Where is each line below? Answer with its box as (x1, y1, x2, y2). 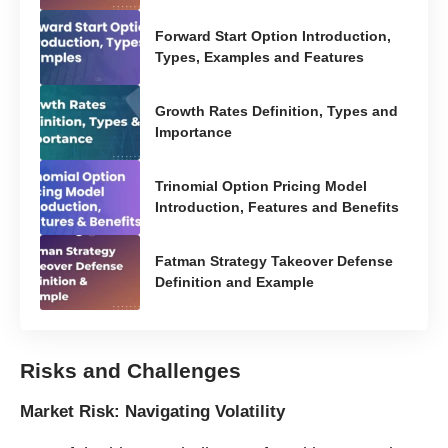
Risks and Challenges (20, 358, 241, 382)
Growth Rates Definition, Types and (155, 103, 398, 120)
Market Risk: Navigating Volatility (20, 401, 285, 421)
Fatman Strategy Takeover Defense (155, 253, 393, 270)
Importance (155, 124, 232, 141)
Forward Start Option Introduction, (155, 28, 391, 45)
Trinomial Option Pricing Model (155, 178, 367, 195)
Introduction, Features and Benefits (155, 199, 399, 216)
